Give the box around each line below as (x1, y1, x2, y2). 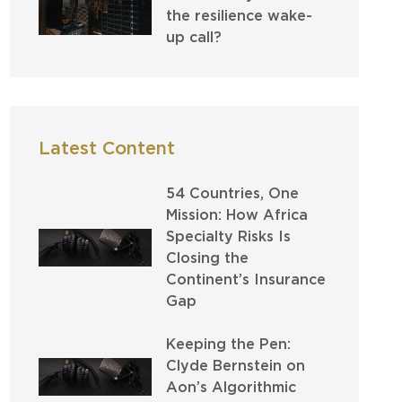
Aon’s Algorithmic (165, 379, 296, 396)
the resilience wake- (165, 7, 312, 24)
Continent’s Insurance (165, 271, 326, 288)
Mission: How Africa (165, 206, 308, 223)
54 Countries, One (165, 185, 299, 202)
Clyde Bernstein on (165, 357, 305, 374)
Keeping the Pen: (165, 336, 291, 353)
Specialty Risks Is (165, 228, 291, 245)
